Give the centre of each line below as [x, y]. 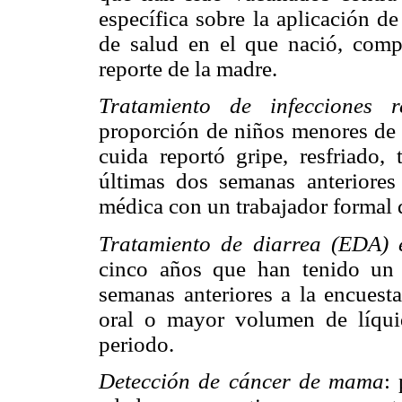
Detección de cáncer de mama [242, 380]
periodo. [136, 344]
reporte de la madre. [188, 69]
